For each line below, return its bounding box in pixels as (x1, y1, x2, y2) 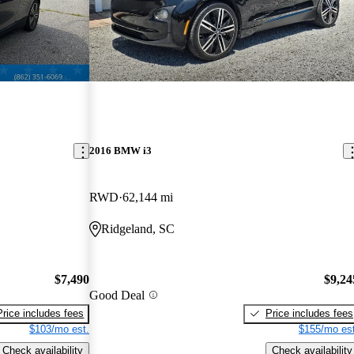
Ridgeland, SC (101, 222, 175, 236)
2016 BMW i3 (89, 145, 153, 157)
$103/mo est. (29, 322, 90, 335)
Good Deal (89, 288, 145, 302)
